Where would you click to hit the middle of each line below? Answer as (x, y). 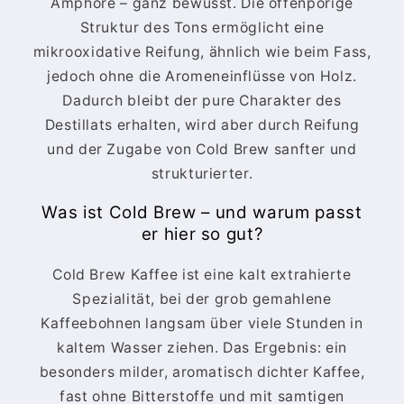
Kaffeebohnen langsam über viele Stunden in (202, 323)
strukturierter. (202, 173)
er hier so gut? (202, 234)
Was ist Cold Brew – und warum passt (202, 213)
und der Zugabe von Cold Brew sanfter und (202, 149)
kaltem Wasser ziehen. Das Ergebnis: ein (202, 347)
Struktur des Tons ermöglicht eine (202, 27)
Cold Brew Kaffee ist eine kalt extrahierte (202, 274)
